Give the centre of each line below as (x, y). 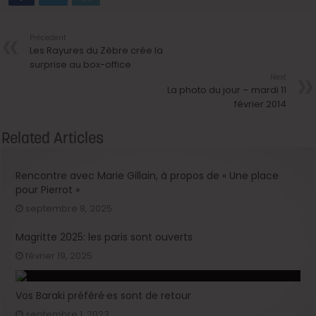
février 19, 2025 (59, 256)
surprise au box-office (81, 65)
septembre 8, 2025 (69, 209)
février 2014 (260, 104)
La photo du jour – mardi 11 (226, 90)
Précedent (48, 38)
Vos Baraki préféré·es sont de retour (104, 296)
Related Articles (53, 138)
